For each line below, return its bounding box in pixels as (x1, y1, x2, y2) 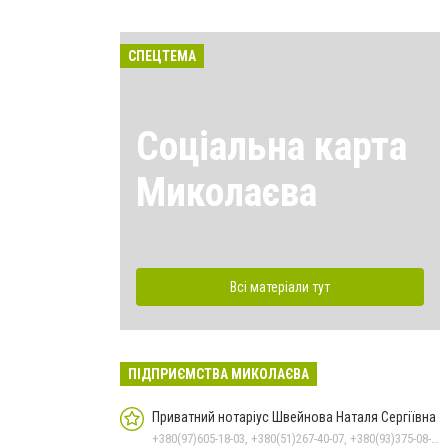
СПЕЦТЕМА (128, 48, 196, 64)
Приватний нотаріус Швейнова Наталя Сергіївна (152, 408, 436, 425)
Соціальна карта (136, 122, 407, 170)
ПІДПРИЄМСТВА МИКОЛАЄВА (128, 365, 309, 382)
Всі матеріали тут (230, 278, 330, 295)
